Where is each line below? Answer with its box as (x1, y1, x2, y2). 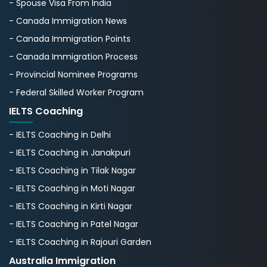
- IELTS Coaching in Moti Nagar (9, 182, 135, 194)
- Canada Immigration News (9, 14, 127, 27)
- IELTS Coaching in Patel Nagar (9, 218, 138, 230)
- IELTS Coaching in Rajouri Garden (9, 235, 151, 248)
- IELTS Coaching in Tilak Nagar (9, 164, 136, 176)
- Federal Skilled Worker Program (9, 86, 144, 98)
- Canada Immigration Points (9, 32, 131, 45)
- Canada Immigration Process (9, 50, 138, 63)
